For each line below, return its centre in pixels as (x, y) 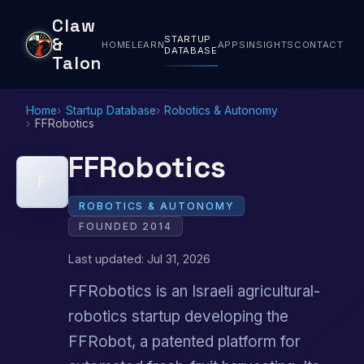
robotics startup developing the (178, 317)
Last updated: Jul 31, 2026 (139, 258)
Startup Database (110, 110)
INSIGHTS (270, 44)
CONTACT (318, 44)
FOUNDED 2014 (126, 226)
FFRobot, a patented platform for (184, 342)
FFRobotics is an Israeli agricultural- (194, 292)
